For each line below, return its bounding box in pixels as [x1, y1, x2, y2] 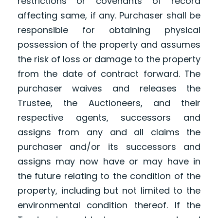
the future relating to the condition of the [17, 170, 201, 182]
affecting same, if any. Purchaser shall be [17, 9, 201, 22]
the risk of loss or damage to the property [17, 53, 201, 66]
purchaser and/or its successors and [17, 141, 201, 153]
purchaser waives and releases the [17, 82, 201, 95]
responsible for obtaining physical [17, 24, 201, 36]
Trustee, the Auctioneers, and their [17, 97, 201, 109]
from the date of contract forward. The [17, 68, 201, 80]
